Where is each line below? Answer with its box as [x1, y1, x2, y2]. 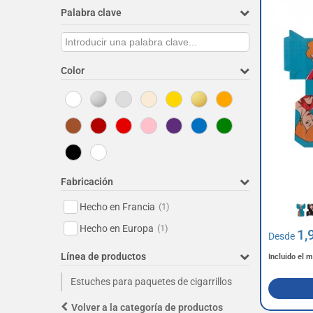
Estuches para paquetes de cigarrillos [71, 276, 232, 287]
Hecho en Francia [80, 201, 155, 212]
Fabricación [61, 176, 113, 187]
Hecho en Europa [80, 223, 154, 234]
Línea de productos [61, 251, 146, 262]
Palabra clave [61, 7, 122, 18]
